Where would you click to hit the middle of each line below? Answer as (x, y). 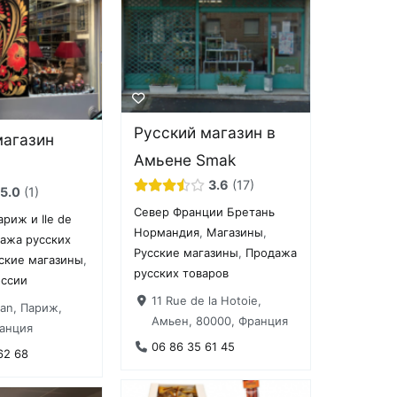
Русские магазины (187, 253)
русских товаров (182, 273)
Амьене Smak (185, 160)
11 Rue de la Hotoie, (206, 300)
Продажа (272, 253)
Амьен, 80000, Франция (219, 320)
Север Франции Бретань (205, 212)
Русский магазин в (205, 133)
